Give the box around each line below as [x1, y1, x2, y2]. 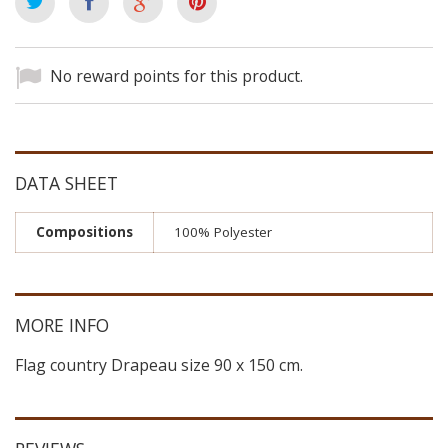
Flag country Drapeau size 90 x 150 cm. [15, 354, 303, 377]
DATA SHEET [15, 171, 118, 196]
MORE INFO [15, 313, 109, 338]
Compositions [36, 223, 133, 242]
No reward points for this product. [50, 65, 303, 88]
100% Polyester [174, 223, 272, 242]
